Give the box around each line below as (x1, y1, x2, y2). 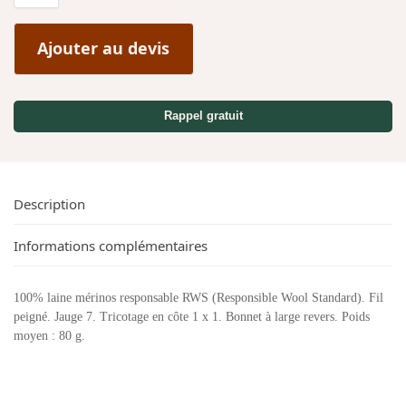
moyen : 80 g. (14, 328, 85, 343)
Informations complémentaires (14, 236, 208, 255)
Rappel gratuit (163, 110, 243, 123)
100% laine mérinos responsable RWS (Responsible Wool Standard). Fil (14, 290, 383, 304)
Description (14, 195, 85, 214)
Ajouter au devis (37, 37, 170, 60)
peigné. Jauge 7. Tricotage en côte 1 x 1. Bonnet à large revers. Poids (14, 309, 370, 324)
